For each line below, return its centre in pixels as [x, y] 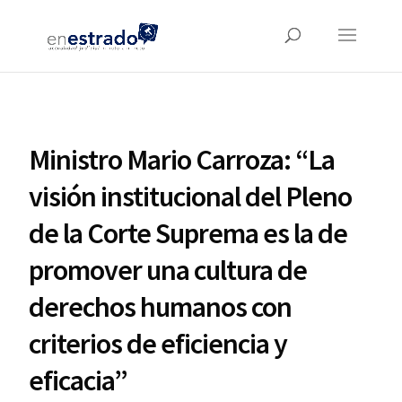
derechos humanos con [161, 307]
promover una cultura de [168, 270]
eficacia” [79, 380]
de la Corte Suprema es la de [188, 233]
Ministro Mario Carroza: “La [182, 160]
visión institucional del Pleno [191, 197]
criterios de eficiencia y [158, 344]
